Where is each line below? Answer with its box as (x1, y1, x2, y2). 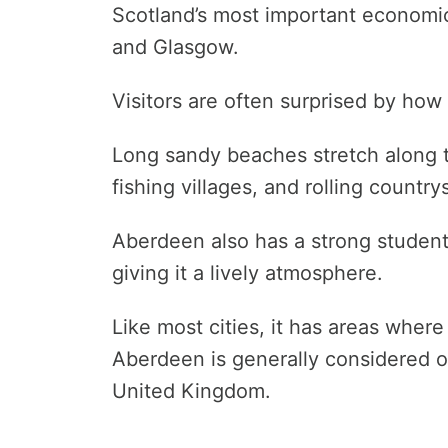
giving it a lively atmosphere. (112, 261, 383, 286)
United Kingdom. (112, 379, 271, 404)
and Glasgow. (112, 35, 239, 60)
